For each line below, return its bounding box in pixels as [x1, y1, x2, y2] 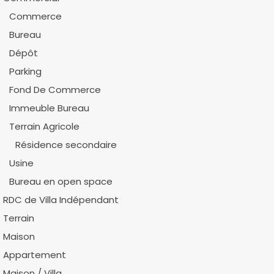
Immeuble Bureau [9, 102, 89, 114]
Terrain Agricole [9, 120, 80, 133]
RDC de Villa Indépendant [2, 193, 119, 206]
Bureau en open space [9, 175, 113, 188]
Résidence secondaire [15, 138, 117, 151]
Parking [9, 65, 42, 78]
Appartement [2, 248, 66, 261]
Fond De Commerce [9, 83, 101, 96]
